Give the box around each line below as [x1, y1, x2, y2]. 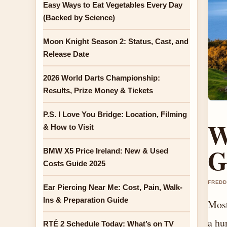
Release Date [43, 50, 89, 58]
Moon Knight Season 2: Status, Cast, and [43, 37, 188, 46]
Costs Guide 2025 [43, 159, 105, 168]
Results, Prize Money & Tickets [43, 86, 153, 95]
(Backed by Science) [43, 13, 115, 22]
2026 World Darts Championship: [43, 73, 160, 82]
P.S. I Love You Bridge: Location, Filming [43, 110, 187, 119]
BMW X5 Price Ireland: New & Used [43, 146, 168, 155]
